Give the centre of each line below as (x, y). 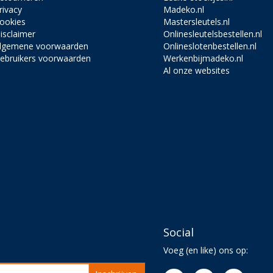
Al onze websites (197, 71)
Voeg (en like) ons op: (206, 250)
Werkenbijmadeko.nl (204, 58)
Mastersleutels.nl (197, 22)
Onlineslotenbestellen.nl (210, 46)
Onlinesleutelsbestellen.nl (213, 34)
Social (179, 232)
